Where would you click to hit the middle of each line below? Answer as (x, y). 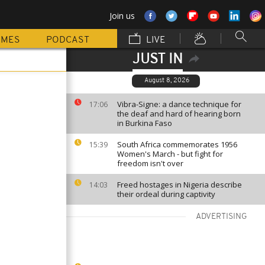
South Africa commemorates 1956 (177, 144)
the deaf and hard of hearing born (179, 114)
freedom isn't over (150, 163)
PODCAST (68, 40)
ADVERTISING (222, 217)
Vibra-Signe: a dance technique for (179, 104)
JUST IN (157, 60)
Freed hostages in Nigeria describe (180, 185)
